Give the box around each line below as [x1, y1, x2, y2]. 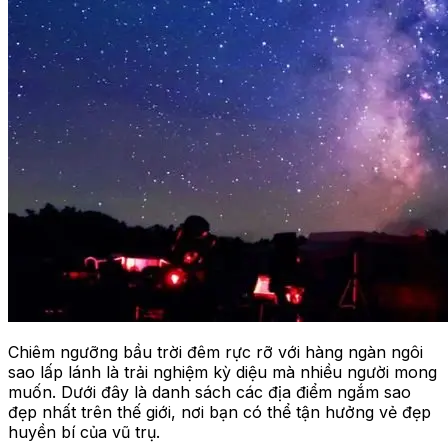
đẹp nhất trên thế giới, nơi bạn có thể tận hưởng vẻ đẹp [8, 402, 431, 423]
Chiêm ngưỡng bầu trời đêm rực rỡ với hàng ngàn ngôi [8, 342, 423, 363]
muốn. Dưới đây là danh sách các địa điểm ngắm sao [8, 382, 411, 403]
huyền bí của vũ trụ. [8, 422, 160, 443]
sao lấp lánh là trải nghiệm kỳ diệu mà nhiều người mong [8, 362, 437, 383]
